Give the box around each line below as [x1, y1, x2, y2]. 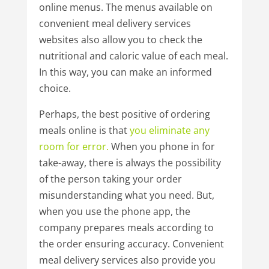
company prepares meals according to [38, 220, 214, 234]
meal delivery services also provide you [38, 253, 216, 267]
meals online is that [38, 123, 130, 137]
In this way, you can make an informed [38, 65, 212, 79]
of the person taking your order [38, 172, 182, 186]
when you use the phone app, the [38, 204, 190, 218]
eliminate [148, 123, 191, 137]
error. [82, 139, 109, 153]
